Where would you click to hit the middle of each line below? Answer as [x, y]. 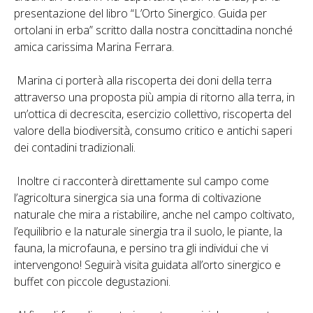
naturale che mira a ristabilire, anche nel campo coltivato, [154, 214]
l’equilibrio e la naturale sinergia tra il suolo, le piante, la [148, 231]
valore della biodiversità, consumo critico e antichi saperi [153, 130]
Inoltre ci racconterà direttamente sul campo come [141, 181]
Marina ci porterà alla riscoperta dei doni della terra [143, 80]
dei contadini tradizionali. [75, 147]
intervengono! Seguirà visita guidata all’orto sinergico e [147, 264]
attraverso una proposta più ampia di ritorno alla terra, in [154, 97]
